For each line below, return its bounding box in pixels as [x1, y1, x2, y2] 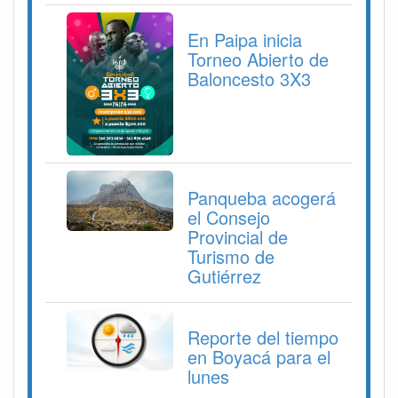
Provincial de [187, 224, 288, 251]
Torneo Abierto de [187, 46, 329, 73]
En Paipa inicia [187, 27, 302, 53]
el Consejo [187, 204, 270, 231]
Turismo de [187, 243, 275, 270]
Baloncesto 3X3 [187, 66, 311, 92]
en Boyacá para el [187, 344, 330, 370]
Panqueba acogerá [187, 185, 336, 211]
